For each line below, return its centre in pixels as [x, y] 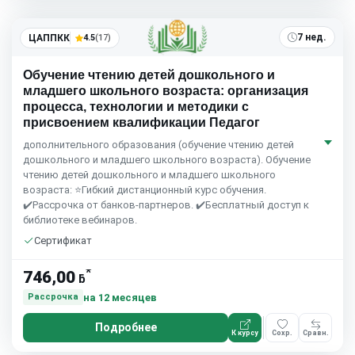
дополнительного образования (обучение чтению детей [158, 145]
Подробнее [126, 328]
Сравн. [315, 332]
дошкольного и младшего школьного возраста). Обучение [167, 160]
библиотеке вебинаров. [80, 220]
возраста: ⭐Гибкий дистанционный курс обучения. [145, 190]
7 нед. [312, 38]
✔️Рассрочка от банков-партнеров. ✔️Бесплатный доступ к [166, 205]
